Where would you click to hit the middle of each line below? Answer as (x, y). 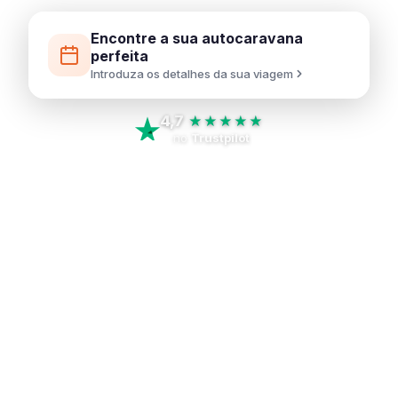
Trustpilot (220, 138)
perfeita (119, 56)
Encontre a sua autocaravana (197, 38)
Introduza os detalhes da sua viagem (192, 74)
